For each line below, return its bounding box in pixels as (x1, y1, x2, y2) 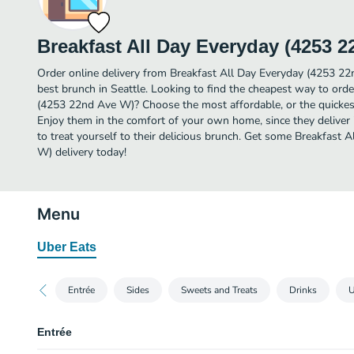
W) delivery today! (37, 145, 126, 160)
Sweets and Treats (181, 284, 258, 296)
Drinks (289, 284, 317, 296)
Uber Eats (37, 240, 96, 254)
